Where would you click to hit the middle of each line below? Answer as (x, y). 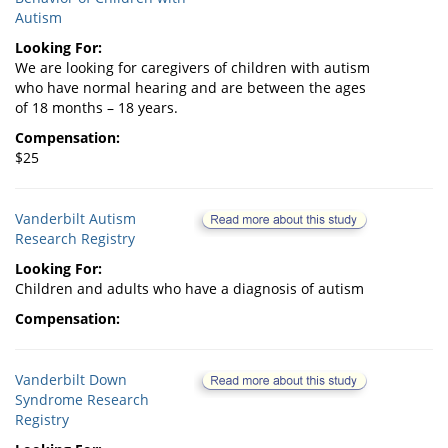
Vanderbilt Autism (75, 219)
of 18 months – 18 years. (96, 108)
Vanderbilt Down (71, 380)
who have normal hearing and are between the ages (190, 88)
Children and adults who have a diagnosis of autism (189, 289)
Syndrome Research (82, 400)
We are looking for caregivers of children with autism (192, 68)
